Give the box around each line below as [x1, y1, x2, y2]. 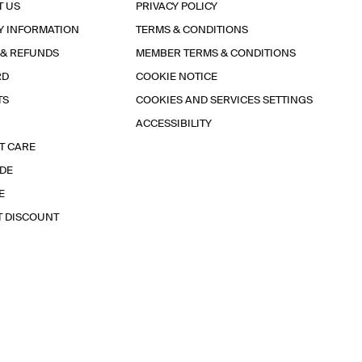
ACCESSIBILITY [136, 119, 212, 129]
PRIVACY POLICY [136, 2, 217, 12]
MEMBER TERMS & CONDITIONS [136, 48, 296, 59]
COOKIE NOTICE [136, 72, 217, 82]
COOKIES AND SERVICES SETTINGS [136, 95, 313, 106]
